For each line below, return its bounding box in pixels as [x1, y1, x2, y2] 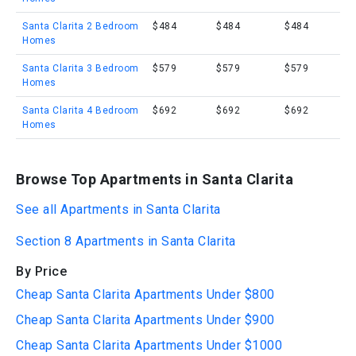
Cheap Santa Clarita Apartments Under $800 [16, 287, 275, 302]
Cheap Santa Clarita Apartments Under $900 [16, 312, 275, 327]
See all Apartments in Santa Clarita [16, 202, 221, 217]
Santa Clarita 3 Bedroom [22, 63, 139, 74]
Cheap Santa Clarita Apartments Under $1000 [16, 338, 282, 353]
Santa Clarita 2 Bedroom [22, 21, 139, 32]
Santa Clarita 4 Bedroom [22, 105, 139, 116]
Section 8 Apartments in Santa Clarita [16, 234, 236, 249]
